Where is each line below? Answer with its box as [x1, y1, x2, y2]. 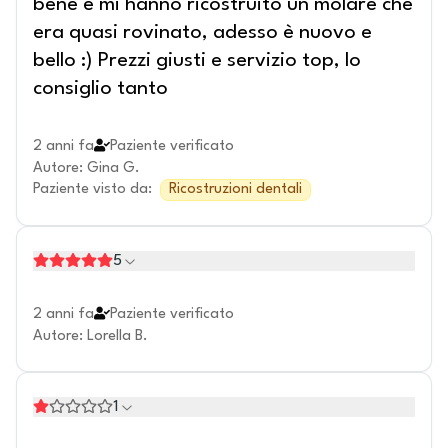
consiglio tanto [33, 79, 168, 99]
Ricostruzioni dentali [169, 182, 302, 197]
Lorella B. [87, 329, 148, 344]
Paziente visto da [33, 182, 148, 197]
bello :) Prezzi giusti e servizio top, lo [33, 51, 361, 71]
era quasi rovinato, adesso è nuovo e [33, 23, 372, 43]
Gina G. [87, 161, 140, 176]
